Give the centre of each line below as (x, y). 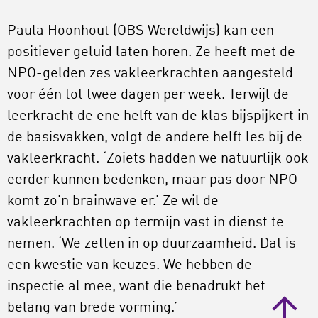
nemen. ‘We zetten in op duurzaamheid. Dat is (152, 244)
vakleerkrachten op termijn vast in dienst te (146, 223)
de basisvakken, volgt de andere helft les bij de (155, 137)
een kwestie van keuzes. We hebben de (130, 265)
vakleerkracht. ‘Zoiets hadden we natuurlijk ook (158, 159)
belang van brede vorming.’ (92, 308)
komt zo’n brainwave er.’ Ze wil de (113, 201)
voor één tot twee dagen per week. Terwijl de (148, 95)
